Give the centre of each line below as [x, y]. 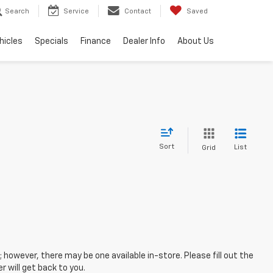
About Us [196, 42]
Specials [51, 42]
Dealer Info [144, 42]
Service [76, 12]
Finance [96, 42]
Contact [138, 12]
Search [17, 12]
